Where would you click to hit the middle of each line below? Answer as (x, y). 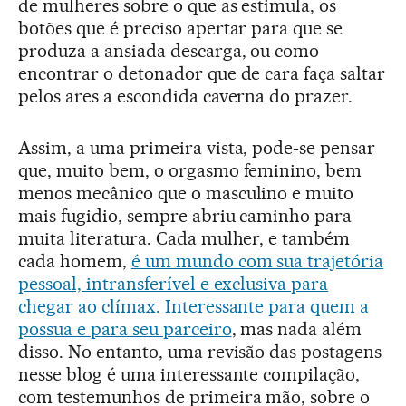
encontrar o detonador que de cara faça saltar (202, 74)
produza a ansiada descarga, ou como (169, 51)
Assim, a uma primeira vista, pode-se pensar (197, 148)
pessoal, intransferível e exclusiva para (174, 284)
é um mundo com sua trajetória (257, 261)
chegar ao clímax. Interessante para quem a (194, 307)
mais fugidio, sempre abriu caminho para (185, 216)
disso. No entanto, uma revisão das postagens (200, 352)
